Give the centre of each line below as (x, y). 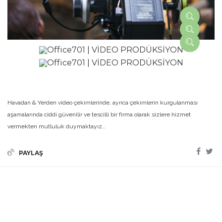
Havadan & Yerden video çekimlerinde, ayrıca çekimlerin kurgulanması (103, 102)
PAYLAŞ (30, 153)
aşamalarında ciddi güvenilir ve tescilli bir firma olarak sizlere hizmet (99, 114)
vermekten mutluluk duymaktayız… (56, 126)
